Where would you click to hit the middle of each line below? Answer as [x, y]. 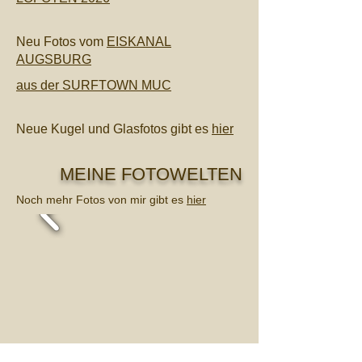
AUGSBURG [54, 59]
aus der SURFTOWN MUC [94, 85]
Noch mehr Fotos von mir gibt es [101, 200]
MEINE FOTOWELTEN [129, 174]
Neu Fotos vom [61, 42]
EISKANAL [139, 42]
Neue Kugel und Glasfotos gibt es [114, 129]
